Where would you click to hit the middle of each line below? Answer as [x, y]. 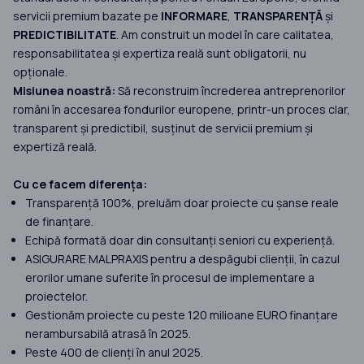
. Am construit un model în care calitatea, [225, 35]
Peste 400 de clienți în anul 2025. [114, 353]
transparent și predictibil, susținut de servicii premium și [163, 128]
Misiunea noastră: [64, 91]
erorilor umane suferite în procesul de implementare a [170, 278]
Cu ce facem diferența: [80, 184]
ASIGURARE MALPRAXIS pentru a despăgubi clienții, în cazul [182, 259]
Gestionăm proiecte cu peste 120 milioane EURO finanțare [182, 315]
